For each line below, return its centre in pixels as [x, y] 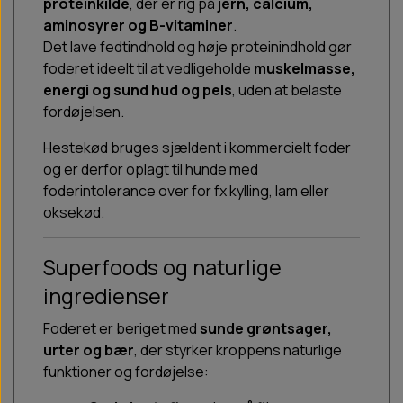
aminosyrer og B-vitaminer [138, 26]
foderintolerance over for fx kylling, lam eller [186, 191]
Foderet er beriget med [121, 329]
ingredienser [106, 296]
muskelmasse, [304, 69]
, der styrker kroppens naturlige [238, 350]
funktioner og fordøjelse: [126, 372]
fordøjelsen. [84, 112]
